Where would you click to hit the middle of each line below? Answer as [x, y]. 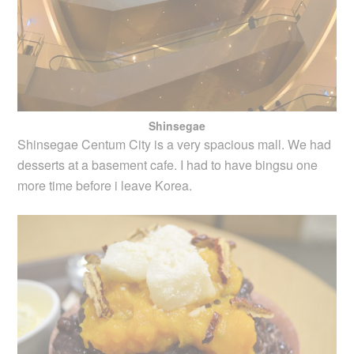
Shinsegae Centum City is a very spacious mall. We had [175, 144]
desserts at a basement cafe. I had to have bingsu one [168, 164]
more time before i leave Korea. [105, 185]
